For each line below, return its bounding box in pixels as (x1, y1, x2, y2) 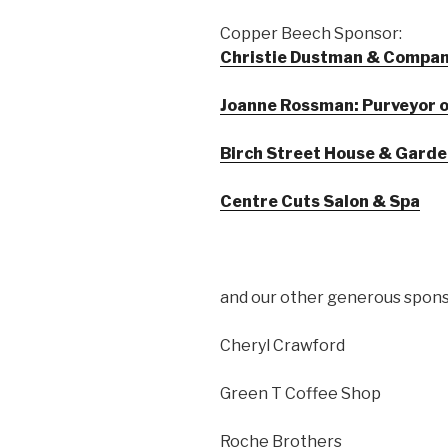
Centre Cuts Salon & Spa (220, 192, 420, 212)
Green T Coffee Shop (220, 384, 381, 404)
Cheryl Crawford (220, 336, 345, 356)
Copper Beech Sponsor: (220, 24, 402, 44)
